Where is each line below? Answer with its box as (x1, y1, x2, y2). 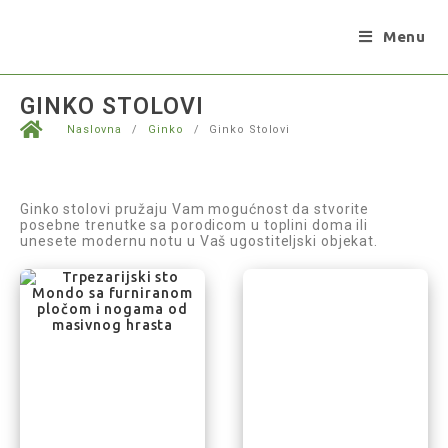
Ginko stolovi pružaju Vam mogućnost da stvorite (20, 201, 370, 217)
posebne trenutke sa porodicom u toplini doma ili (20, 217, 369, 233)
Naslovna (66, 123, 123, 136)
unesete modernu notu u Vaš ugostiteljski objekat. (20, 233, 379, 249)
